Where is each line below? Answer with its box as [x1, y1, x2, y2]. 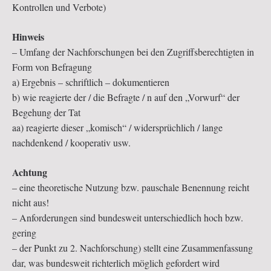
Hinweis [12, 29, 44, 44]
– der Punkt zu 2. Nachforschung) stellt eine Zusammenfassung [12, 241, 253, 254]
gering [12, 226, 36, 239]
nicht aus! [12, 195, 49, 209]
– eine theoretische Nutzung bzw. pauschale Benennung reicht [12, 180, 249, 194]
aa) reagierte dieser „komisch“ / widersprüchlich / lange [12, 120, 223, 134]
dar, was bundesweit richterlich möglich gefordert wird [12, 256, 220, 269]
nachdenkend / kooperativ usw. [12, 135, 131, 149]
